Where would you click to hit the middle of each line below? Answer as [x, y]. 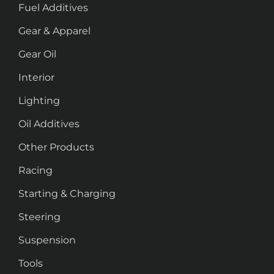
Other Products [56, 147]
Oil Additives [49, 124]
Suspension [47, 240]
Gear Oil [37, 54]
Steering [39, 217]
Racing [35, 171]
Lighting [39, 101]
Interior [36, 78]
